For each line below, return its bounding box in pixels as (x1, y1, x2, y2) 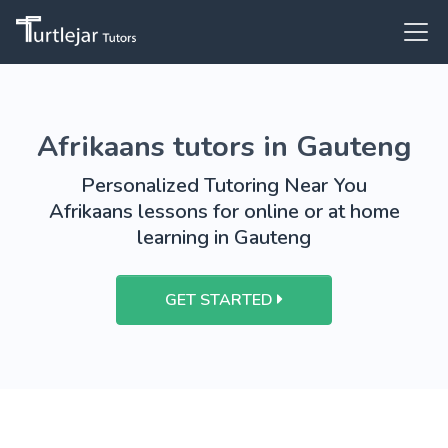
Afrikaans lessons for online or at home (48, 198, 400, 225)
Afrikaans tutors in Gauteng (37, 127, 411, 166)
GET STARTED (165, 289, 277, 311)
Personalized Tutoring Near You (81, 172, 367, 199)
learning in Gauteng (137, 224, 311, 251)
